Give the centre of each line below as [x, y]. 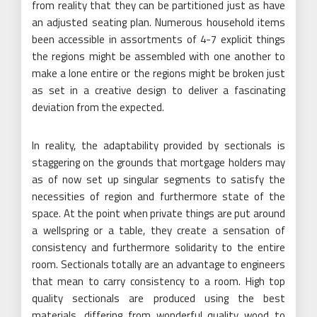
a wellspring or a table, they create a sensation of [158, 230]
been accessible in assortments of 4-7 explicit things [158, 39]
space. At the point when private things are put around [158, 213]
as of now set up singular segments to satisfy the [158, 179]
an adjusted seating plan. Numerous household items [158, 22]
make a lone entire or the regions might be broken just [158, 73]
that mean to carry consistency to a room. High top [158, 281]
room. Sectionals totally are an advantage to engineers [158, 264]
